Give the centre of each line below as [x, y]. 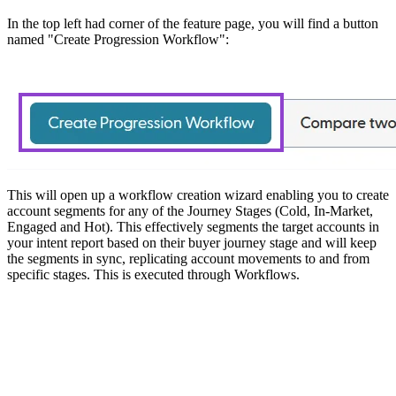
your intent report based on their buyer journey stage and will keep [192, 243]
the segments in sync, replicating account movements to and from [188, 259]
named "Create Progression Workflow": [118, 40]
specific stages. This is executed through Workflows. [153, 275]
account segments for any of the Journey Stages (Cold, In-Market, [190, 211]
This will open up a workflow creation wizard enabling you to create [198, 195]
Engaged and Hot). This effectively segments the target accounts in [193, 227]
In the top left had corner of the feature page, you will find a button [193, 24]
